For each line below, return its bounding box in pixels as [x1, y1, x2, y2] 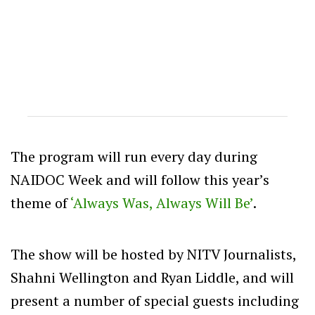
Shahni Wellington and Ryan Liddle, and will [11, 267, 294, 287]
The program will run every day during [11, 146, 257, 166]
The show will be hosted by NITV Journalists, [11, 244, 296, 264]
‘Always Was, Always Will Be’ [70, 193, 253, 212]
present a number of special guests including [11, 290, 299, 310]
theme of [11, 193, 70, 212]
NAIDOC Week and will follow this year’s [11, 169, 269, 189]
